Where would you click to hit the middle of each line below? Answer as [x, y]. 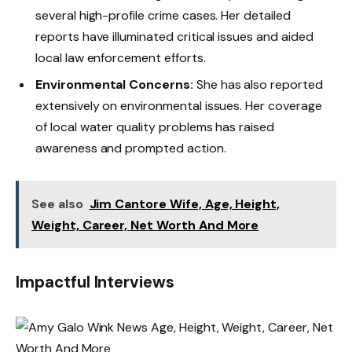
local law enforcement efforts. [121, 57]
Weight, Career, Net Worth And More [145, 225]
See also [57, 203]
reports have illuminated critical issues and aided [174, 36]
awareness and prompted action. [131, 148]
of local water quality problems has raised [155, 126]
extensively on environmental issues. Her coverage [179, 105]
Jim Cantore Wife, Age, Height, [185, 203]
